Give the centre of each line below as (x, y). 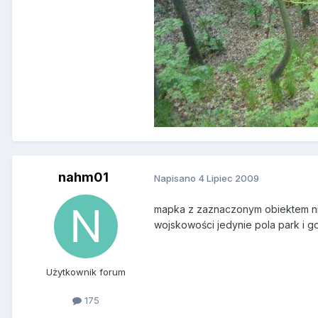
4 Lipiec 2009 (229, 178)
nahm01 (83, 177)
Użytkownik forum (86, 272)
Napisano (176, 178)
